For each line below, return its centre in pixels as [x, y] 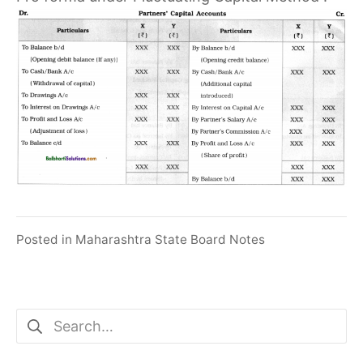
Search [39, 320]
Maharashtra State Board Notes [170, 240]
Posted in [46, 240]
